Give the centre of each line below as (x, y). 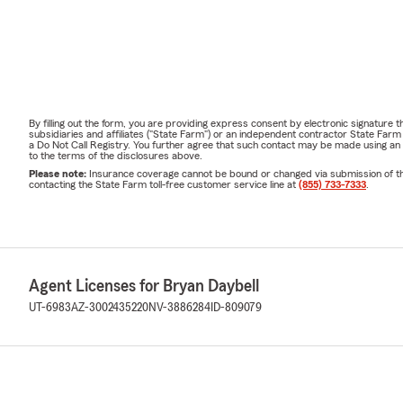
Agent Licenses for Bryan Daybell (144, 286)
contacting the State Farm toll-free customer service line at (164, 184)
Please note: (59, 173)
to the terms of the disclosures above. (116, 155)
